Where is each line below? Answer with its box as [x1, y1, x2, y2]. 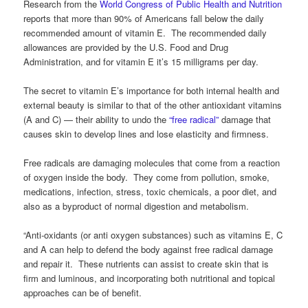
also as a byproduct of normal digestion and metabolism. [23, 199, 250, 212]
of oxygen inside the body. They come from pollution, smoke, [23, 170, 270, 184]
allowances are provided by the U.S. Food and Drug [23, 40, 229, 54]
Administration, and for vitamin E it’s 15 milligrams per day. [23, 54, 259, 68]
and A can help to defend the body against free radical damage [23, 243, 274, 256]
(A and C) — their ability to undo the [23, 112, 170, 126]
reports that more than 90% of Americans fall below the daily [23, 11, 265, 25]
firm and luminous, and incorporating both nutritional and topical [23, 272, 276, 285]
